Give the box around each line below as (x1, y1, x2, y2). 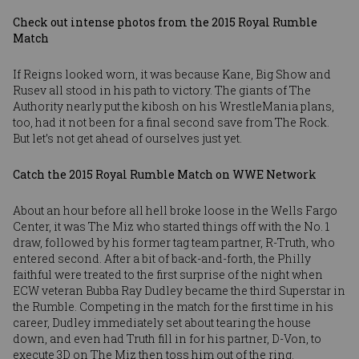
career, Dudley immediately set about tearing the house (13, 314, 311, 330)
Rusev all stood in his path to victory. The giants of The (13, 82, 311, 98)
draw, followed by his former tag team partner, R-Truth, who (13, 234, 335, 250)
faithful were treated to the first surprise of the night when (13, 266, 323, 282)
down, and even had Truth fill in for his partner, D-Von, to (13, 330, 321, 346)
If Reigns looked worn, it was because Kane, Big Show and (13, 66, 331, 82)
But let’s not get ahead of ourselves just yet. (13, 130, 242, 146)
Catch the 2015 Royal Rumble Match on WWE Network (13, 166, 317, 182)
